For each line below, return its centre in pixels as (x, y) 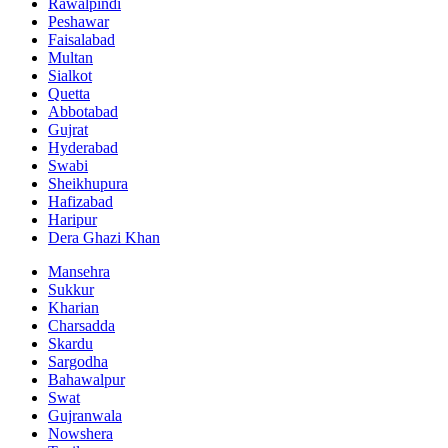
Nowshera (80, 433)
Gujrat (68, 129)
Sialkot (70, 75)
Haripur (72, 219)
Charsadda (81, 325)
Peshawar (78, 21)
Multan (70, 57)
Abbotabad (83, 111)
